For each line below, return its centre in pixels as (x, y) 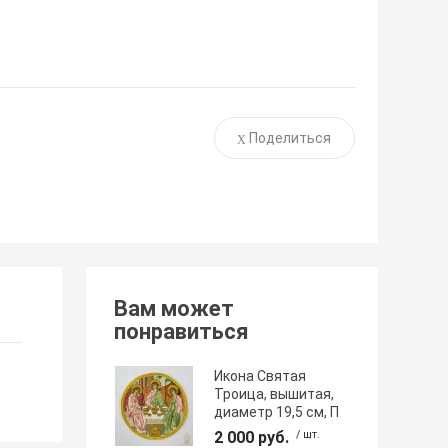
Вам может (174, 309)
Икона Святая (260, 375)
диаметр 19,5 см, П (277, 411)
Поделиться (289, 138)
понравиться (182, 332)
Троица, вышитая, (274, 393)
